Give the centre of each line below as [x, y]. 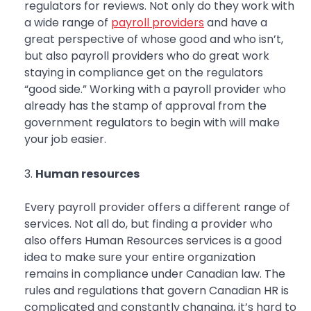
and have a [236, 23]
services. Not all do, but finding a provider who [149, 224]
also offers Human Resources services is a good [153, 241]
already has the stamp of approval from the [145, 106]
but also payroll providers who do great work [147, 56]
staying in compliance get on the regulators [144, 73]
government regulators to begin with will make [152, 123]
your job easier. [65, 140]
